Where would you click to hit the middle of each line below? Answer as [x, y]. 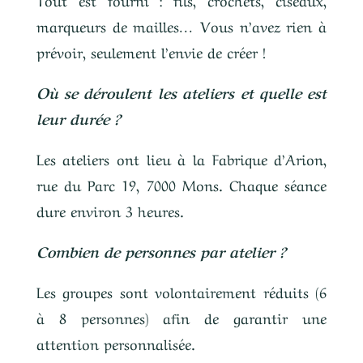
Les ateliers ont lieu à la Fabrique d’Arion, [181, 158]
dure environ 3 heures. [110, 210]
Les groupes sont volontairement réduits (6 [181, 291]
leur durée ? [78, 117]
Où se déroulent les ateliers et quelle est [181, 92]
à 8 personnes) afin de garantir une [181, 317]
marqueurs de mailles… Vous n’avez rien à [181, 25]
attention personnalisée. [115, 343]
